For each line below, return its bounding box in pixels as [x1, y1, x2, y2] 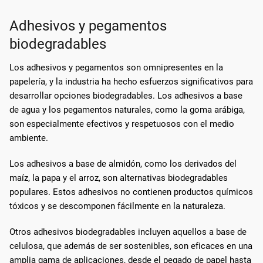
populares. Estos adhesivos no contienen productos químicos [9, 186, 253, 197]
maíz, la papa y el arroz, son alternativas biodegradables [9, 172, 228, 183]
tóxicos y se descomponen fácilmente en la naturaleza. [9, 200, 225, 211]
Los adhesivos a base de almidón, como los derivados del [9, 158, 237, 169]
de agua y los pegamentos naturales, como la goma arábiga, [9, 104, 245, 115]
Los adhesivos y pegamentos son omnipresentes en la [9, 62, 223, 73]
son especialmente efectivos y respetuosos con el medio [9, 118, 234, 129]
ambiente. [9, 132, 48, 143]
